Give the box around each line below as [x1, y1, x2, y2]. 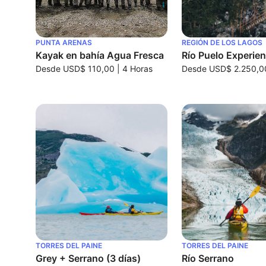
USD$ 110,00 [63, 63, 115, 74]
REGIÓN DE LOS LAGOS [182, 37, 263, 47]
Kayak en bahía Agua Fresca [36, 49, 164, 61]
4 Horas [122, 63, 153, 74]
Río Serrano [182, 252, 235, 265]
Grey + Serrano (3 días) [36, 252, 141, 265]
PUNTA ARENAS [36, 37, 92, 47]
